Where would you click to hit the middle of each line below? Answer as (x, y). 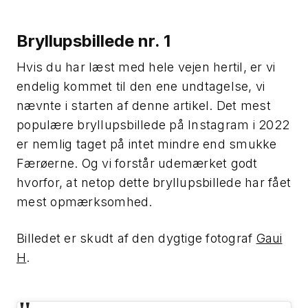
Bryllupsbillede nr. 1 (93, 41)
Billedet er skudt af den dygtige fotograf (136, 238)
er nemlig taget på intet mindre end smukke (147, 144)
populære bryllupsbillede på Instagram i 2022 (153, 124)
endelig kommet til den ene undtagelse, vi (141, 86)
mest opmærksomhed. (85, 201)
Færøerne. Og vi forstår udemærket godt (137, 163)
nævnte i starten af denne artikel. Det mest (144, 105)
